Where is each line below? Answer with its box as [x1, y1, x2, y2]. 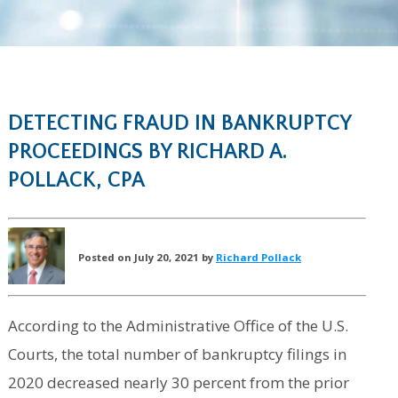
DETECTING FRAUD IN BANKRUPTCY [7, 112, 351, 136]
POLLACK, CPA [7, 169, 145, 193]
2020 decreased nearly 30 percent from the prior [7, 372, 349, 394]
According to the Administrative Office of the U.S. [7, 315, 348, 337]
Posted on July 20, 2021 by [77, 250, 216, 264]
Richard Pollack [215, 250, 301, 264]
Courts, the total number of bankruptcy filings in [7, 344, 346, 365]
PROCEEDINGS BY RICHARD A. [7, 140, 287, 164]
